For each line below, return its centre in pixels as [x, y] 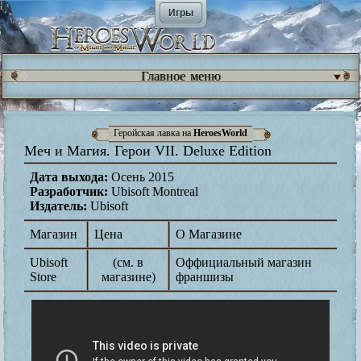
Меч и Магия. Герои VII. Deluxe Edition [148, 150]
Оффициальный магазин [244, 262]
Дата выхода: [69, 176]
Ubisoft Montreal [153, 191]
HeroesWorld [220, 133]
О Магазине [209, 234]
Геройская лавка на [154, 133]
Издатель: [58, 205]
